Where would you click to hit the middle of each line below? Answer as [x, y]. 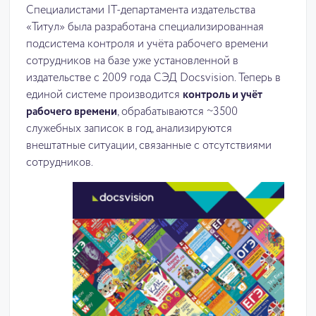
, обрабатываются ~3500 [177, 112]
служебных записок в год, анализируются [129, 129]
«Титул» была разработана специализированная [145, 28]
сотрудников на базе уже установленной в [132, 61]
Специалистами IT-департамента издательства [141, 11]
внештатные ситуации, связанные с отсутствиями [149, 146]
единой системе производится [104, 95]
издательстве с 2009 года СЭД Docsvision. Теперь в [153, 78]
